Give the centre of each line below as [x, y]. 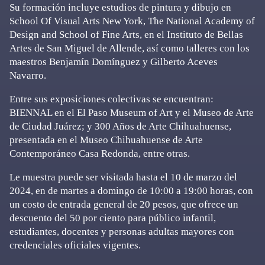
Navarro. [28, 75]
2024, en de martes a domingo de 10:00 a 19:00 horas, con [131, 190]
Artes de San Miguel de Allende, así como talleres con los [130, 48]
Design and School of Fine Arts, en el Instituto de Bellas [126, 34]
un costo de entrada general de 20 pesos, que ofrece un [124, 204]
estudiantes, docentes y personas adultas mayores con [122, 231]
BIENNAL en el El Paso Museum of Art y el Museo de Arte [132, 112]
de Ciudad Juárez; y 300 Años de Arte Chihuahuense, [120, 126]
